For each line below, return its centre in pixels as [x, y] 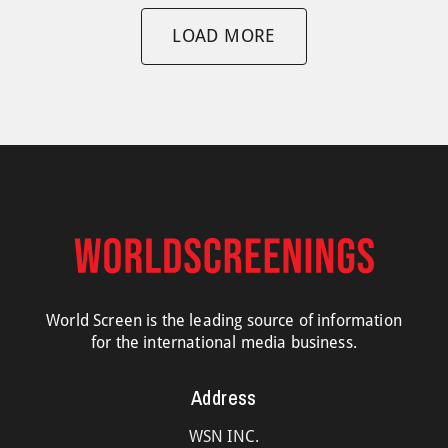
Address [224, 397]
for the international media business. [224, 342]
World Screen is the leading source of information [224, 320]
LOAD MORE [224, 36]
